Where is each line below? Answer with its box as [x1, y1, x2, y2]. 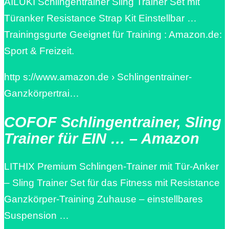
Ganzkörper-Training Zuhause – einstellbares [4, 194, 203, 205]
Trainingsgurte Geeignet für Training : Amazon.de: [4, 29, 222, 40]
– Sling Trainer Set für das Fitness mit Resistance [4, 177, 220, 189]
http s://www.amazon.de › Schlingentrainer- [4, 72, 192, 83]
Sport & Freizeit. [4, 45, 74, 57]
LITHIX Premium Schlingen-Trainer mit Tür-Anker [4, 161, 219, 172]
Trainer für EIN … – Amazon [4, 130, 199, 147]
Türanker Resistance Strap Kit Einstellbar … [4, 13, 197, 24]
